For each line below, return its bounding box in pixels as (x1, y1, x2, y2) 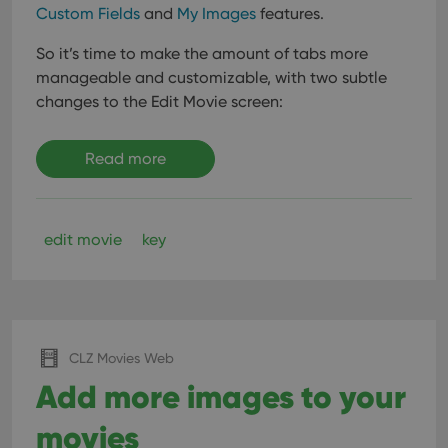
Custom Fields (36, 4, 140, 23)
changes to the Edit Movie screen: (36, 92, 283, 111)
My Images (177, 4, 256, 23)
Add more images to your (36, 376, 406, 417)
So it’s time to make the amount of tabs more (36, 44, 368, 63)
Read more (85, 149, 166, 168)
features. (256, 4, 324, 23)
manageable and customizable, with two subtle (36, 68, 387, 87)
